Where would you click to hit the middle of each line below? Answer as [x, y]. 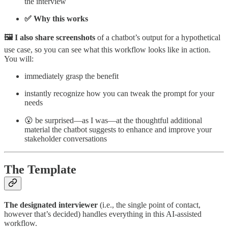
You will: [19, 59]
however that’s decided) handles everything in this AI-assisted [103, 214]
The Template [40, 170]
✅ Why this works [56, 19]
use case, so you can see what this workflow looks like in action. [107, 50]
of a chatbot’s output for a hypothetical [158, 38]
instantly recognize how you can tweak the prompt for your [119, 94]
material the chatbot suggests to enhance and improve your [118, 130]
